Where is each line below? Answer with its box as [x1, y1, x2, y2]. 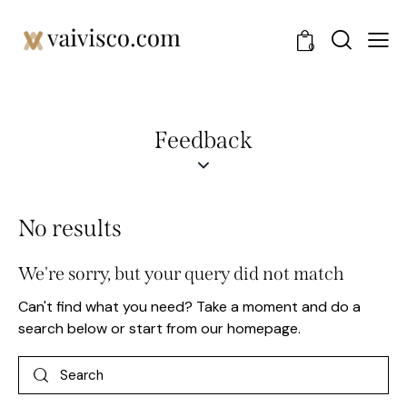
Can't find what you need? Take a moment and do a [18, 297, 361, 317]
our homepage [201, 319, 298, 339]
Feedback [154, 126, 253, 155]
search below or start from [18, 319, 201, 339]
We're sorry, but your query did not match [18, 263, 344, 285]
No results [18, 214, 122, 243]
